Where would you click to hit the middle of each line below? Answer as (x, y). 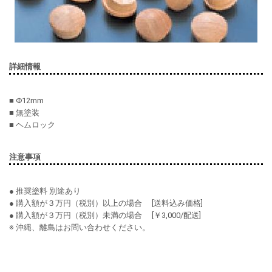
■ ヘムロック (32, 125)
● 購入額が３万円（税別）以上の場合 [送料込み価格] (106, 203)
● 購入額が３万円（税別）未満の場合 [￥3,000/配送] (105, 215)
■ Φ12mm (26, 100)
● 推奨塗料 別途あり (45, 191)
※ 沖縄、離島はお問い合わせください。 (80, 227)
